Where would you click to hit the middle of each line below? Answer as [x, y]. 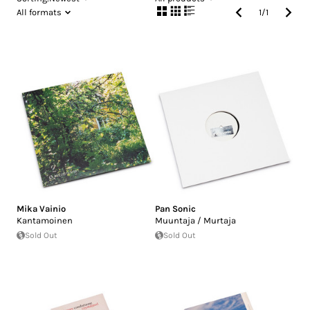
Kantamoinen [45, 221]
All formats [39, 12]
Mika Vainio [41, 209]
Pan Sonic [175, 209]
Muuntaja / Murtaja [195, 221]
